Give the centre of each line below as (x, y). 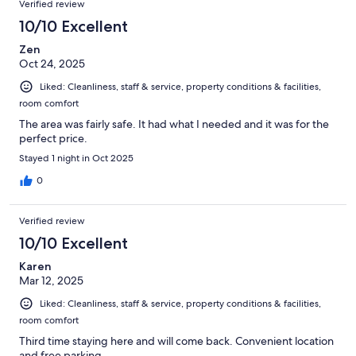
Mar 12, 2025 (51, 280)
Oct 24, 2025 (52, 63)
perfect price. (53, 138)
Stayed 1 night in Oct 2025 (76, 158)
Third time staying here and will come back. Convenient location (176, 341)
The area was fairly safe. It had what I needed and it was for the (174, 124)
